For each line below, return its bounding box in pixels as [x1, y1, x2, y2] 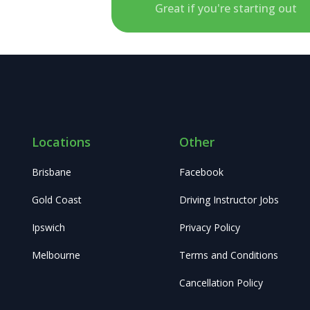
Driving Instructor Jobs [179, 193, 279, 207]
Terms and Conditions [179, 248, 278, 262]
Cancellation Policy [179, 276, 263, 290]
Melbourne [32, 248, 80, 262]
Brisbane [32, 165, 71, 179]
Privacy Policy [179, 221, 240, 235]
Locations [32, 134, 91, 151]
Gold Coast [32, 193, 82, 207]
